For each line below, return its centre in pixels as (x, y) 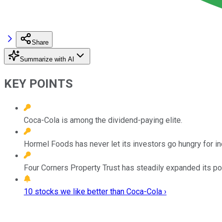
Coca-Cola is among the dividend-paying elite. (103, 120)
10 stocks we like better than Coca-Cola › (95, 191)
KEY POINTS (38, 83)
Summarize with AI (47, 59)
